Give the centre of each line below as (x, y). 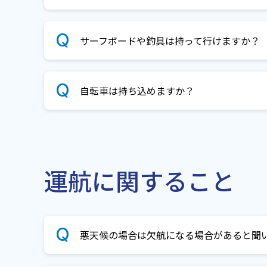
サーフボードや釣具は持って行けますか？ (170, 41)
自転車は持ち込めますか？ (137, 91)
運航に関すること (139, 181)
